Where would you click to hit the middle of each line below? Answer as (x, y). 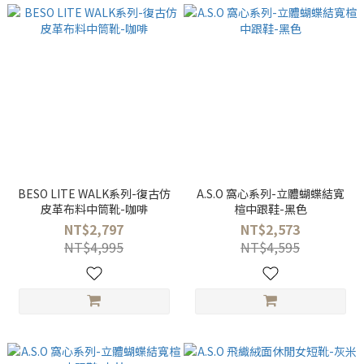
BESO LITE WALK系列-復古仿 (94, 193)
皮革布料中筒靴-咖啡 (94, 209)
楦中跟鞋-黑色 (270, 209)
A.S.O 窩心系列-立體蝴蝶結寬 (270, 193)
